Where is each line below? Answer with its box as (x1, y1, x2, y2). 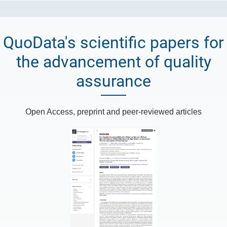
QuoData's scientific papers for (3, 32, 224, 52)
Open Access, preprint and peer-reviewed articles (25, 107, 202, 116)
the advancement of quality (16, 52, 211, 71)
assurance (76, 71, 151, 91)
